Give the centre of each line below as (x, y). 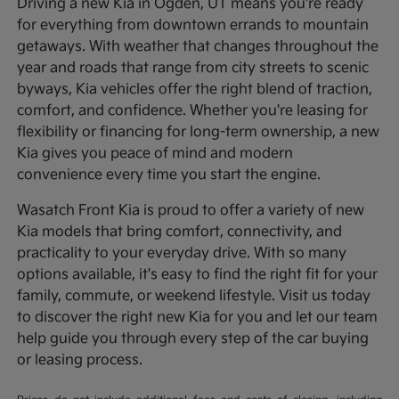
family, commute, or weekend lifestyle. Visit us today (194, 296)
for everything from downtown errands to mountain (193, 25)
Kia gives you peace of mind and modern (155, 153)
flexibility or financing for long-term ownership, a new (199, 132)
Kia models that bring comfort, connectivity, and (180, 232)
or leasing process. (80, 360)
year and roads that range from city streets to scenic (193, 68)
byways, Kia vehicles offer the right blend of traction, (195, 89)
